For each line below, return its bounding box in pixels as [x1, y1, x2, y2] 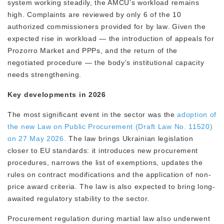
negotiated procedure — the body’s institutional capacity [7, 58, 204, 67]
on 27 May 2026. [7, 134, 66, 143]
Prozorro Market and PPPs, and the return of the [7, 46, 177, 55]
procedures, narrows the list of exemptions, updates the [7, 158, 203, 167]
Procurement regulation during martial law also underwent [7, 214, 210, 223]
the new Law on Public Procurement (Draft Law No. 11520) [7, 122, 213, 131]
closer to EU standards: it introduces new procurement [7, 146, 198, 155]
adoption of [177, 110, 217, 119]
